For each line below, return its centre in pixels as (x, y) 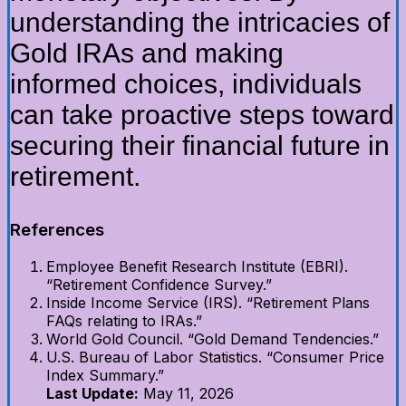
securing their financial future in (200, 146)
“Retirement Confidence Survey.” (159, 285)
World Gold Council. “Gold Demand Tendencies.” (213, 339)
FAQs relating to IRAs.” (124, 321)
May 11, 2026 (188, 394)
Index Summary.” (105, 376)
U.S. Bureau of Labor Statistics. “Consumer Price (215, 358)
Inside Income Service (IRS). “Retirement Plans (208, 303)
